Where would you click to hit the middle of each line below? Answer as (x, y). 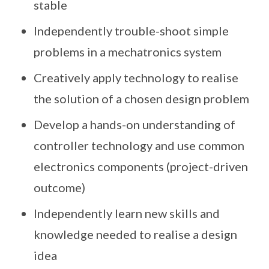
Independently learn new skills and (127, 213)
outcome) (59, 187)
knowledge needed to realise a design (135, 234)
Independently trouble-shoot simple (131, 31)
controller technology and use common (139, 145)
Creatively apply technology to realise (136, 77)
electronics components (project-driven (141, 166)
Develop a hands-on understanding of (134, 124)
